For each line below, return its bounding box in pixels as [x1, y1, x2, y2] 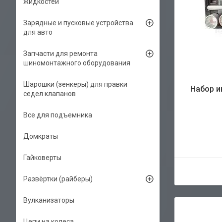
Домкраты [23, 132, 58, 140]
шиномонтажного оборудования [23, 59, 130, 67]
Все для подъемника [23, 111, 92, 119]
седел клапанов [23, 90, 76, 98]
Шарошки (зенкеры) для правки [23, 80, 127, 88]
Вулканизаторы [23, 196, 74, 204]
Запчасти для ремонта [23, 50, 98, 57]
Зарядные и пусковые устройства [23, 19, 133, 27]
